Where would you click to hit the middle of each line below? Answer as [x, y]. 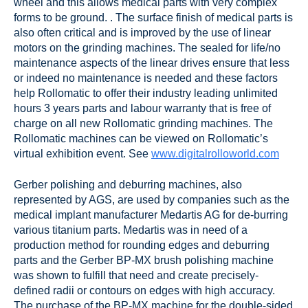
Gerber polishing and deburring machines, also [128, 184]
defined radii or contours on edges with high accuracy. [144, 290]
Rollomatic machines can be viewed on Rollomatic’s [141, 139]
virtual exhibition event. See [81, 154]
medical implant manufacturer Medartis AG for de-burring [151, 214]
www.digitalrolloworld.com [215, 154]
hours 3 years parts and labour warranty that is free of [142, 109]
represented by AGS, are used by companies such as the [152, 199]
